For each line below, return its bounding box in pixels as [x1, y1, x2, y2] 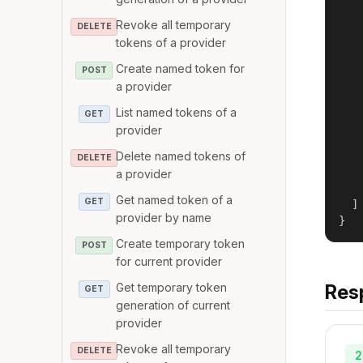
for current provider [116, 254, 223, 268]
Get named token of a [116, 192, 233, 207]
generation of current [116, 297, 231, 312]
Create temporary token [116, 236, 246, 250]
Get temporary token [116, 280, 228, 294]
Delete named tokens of [116, 148, 246, 163]
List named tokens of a [116, 105, 237, 119]
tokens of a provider [116, 35, 227, 49]
